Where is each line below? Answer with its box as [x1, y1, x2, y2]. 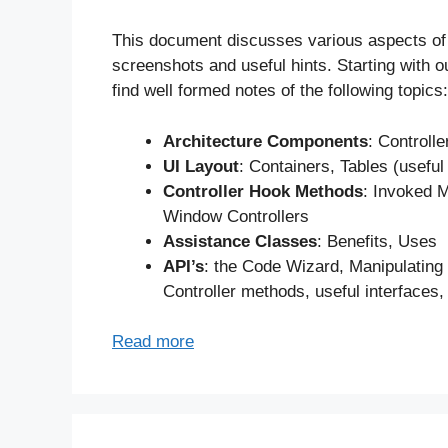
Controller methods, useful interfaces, [163, 281, 444, 301]
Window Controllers [163, 206, 309, 226]
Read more [112, 332, 194, 352]
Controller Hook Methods [163, 181, 363, 201]
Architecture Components [163, 131, 368, 151]
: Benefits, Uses [317, 231, 437, 251]
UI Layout [163, 156, 239, 176]
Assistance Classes [163, 231, 317, 251]
